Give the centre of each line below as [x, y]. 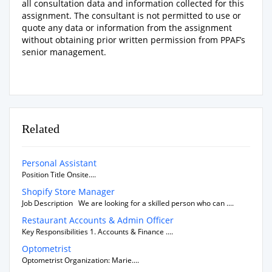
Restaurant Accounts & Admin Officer [98, 220]
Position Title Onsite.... [59, 174]
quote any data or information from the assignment [127, 27]
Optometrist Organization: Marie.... [80, 260]
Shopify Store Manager [68, 191]
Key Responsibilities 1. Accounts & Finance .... [97, 231]
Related [41, 128]
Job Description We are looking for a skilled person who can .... [128, 203]
